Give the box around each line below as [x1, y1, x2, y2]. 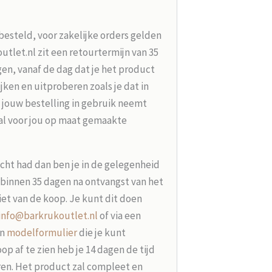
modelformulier [6, 225, 79, 239]
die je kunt [78, 225, 126, 239]
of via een [97, 208, 141, 222]
